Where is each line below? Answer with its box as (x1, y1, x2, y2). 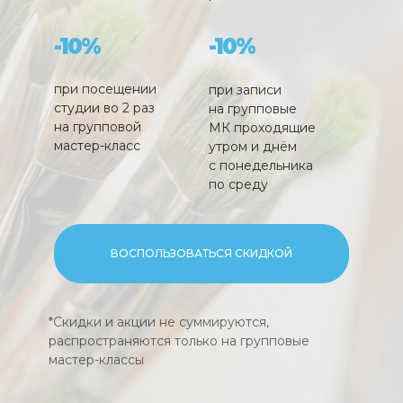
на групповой (54, 119, 141, 136)
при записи (209, 82, 282, 99)
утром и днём (209, 139, 297, 156)
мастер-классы (49, 352, 144, 369)
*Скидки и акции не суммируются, (49, 314, 269, 331)
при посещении (54, 81, 157, 98)
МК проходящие (209, 120, 316, 137)
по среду (209, 176, 268, 193)
